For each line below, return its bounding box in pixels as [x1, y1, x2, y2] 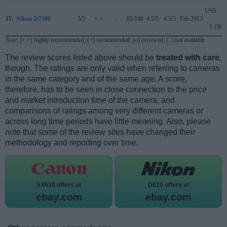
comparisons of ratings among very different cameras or [5, 106, 203, 115]
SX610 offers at [36, 181, 81, 188]
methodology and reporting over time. [5, 138, 138, 147]
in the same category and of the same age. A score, [5, 74, 187, 83]
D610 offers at [147, 181, 189, 188]
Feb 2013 [180, 15, 203, 22]
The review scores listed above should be [5, 53, 156, 62]
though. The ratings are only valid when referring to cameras [5, 63, 220, 72]
